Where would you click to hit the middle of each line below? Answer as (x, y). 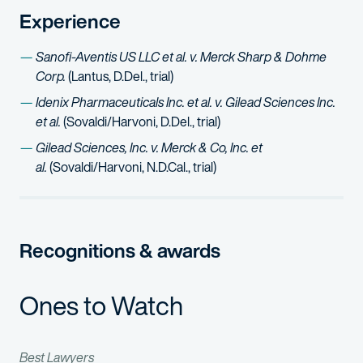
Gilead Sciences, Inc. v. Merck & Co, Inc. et (149, 147)
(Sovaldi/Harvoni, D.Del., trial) (142, 122)
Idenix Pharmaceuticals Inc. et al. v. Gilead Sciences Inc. (186, 102)
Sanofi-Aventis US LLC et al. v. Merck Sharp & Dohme (181, 57)
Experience (70, 21)
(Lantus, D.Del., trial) (121, 76)
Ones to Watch (101, 305)
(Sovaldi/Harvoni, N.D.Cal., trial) (132, 167)
